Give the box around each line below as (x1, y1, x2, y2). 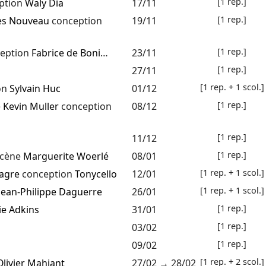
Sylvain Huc (9, 82, 61, 96)
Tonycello (74, 167, 117, 181)
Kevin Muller (2, 100, 59, 113)
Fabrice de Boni (31, 46, 100, 60)
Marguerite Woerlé (23, 150, 109, 163)
